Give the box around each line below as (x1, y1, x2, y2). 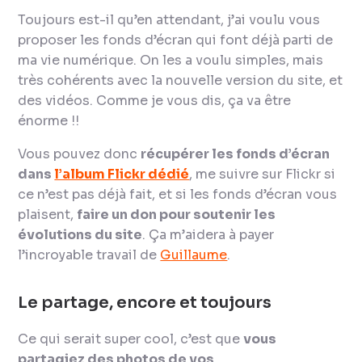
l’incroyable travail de (18, 246, 161, 264)
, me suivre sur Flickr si (189, 166, 336, 183)
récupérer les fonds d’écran (141, 145, 330, 163)
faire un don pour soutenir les (77, 206, 276, 224)
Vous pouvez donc (18, 145, 141, 163)
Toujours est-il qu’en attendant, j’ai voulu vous (18, 11, 321, 29)
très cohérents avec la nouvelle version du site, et (18, 72, 343, 90)
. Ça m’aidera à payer (142, 226, 275, 244)
